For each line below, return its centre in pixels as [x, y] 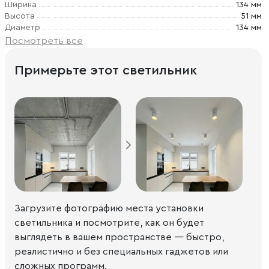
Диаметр [23, 28]
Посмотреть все [44, 41]
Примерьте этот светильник [106, 70]
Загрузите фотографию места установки [109, 208]
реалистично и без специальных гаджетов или [121, 251]
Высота [20, 16]
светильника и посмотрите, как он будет [109, 222]
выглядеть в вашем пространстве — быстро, [119, 237]
